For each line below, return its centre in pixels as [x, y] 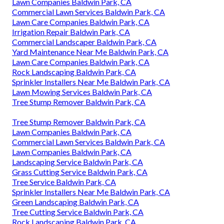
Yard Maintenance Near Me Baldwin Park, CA [90, 52]
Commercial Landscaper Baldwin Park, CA [84, 42]
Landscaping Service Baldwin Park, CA [77, 162]
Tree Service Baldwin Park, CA [64, 182]
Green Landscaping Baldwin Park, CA [75, 202]
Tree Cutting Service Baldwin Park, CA [78, 212]
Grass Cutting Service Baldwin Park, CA [80, 172]
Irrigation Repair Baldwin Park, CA [71, 32]
